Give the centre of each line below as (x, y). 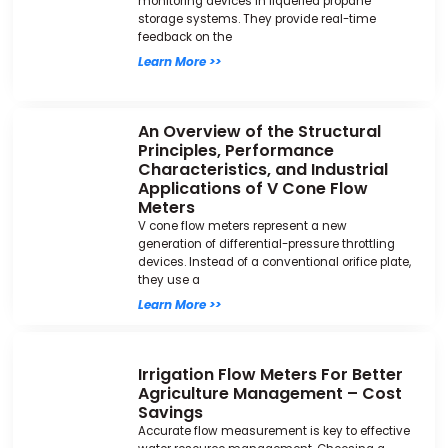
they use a (168, 279)
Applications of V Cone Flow (252, 188)
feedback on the (184, 36)
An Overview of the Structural (259, 131)
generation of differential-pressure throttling (266, 243)
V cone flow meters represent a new (242, 225)
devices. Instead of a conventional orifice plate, (274, 261)
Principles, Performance (235, 150)
